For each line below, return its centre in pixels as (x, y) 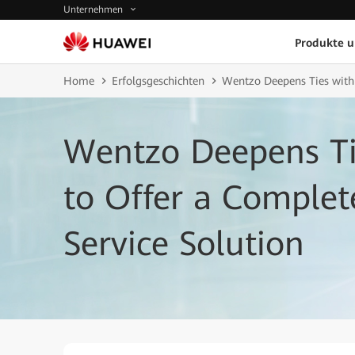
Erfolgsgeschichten (158, 81)
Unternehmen (95, 10)
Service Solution (184, 244)
